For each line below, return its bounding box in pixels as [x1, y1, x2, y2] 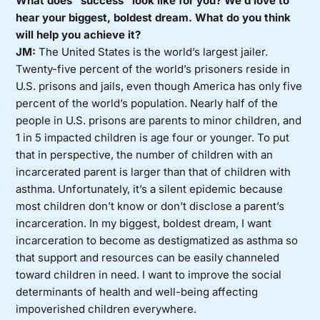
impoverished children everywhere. [16, 302, 197, 316]
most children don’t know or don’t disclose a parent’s [16, 199, 285, 214]
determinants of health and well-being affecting [16, 285, 259, 299]
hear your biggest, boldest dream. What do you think [16, 11, 291, 25]
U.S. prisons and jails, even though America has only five [16, 79, 303, 94]
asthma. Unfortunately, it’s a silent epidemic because [16, 182, 284, 196]
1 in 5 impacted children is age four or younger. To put [16, 131, 290, 145]
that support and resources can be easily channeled [16, 251, 280, 265]
